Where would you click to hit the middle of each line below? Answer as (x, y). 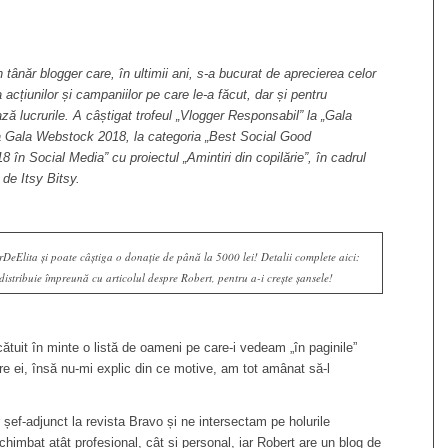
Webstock (65, 137)
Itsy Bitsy (48, 179)
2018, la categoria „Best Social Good (202, 137)
